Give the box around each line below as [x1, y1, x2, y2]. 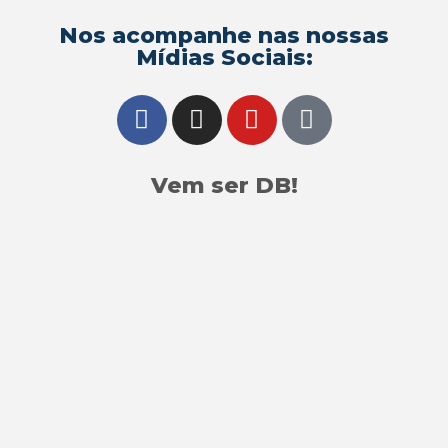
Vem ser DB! [150, 171, 298, 199]
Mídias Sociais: [135, 43, 313, 71]
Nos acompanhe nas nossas [59, 21, 389, 49]
